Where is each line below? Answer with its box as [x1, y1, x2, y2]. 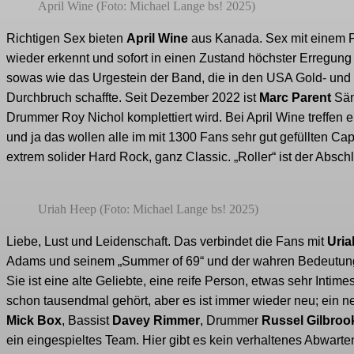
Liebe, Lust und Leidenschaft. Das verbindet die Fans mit [6, 235, 327, 249]
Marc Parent [259, 91, 331, 105]
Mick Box [6, 314, 62, 328]
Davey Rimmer [112, 314, 200, 328]
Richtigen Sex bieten [6, 32, 126, 46]
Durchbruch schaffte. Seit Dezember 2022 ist [6, 91, 259, 105]
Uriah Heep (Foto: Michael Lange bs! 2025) [38, 202, 258, 217]
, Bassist [62, 314, 112, 328]
